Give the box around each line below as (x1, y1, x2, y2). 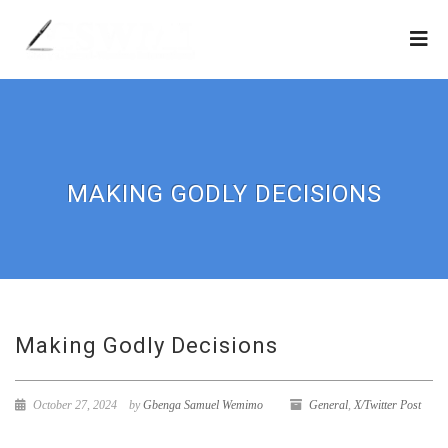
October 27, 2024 (30, 398, 117, 412)
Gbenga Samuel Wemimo (143, 398, 263, 412)
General (309, 398, 348, 412)
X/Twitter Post (354, 398, 421, 412)
